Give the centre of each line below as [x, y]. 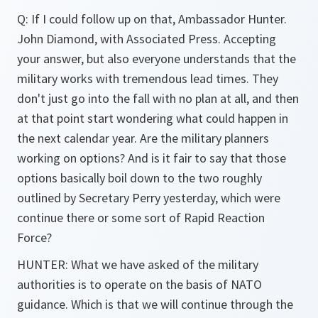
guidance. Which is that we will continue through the [155, 304]
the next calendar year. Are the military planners [143, 138]
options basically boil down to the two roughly [139, 178]
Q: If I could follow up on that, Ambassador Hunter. [152, 19]
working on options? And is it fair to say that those [152, 158]
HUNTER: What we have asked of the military [138, 264]
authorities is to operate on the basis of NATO [139, 284]
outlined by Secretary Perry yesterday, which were [149, 198]
